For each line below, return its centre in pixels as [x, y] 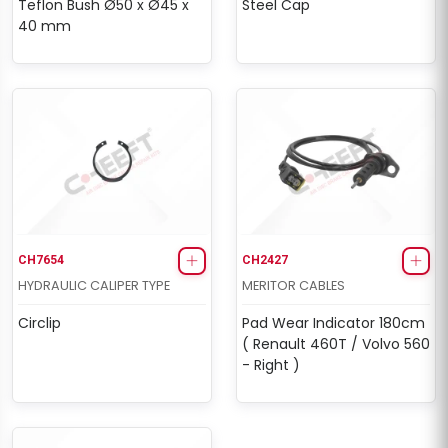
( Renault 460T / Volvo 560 [336, 343]
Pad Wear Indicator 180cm [333, 322]
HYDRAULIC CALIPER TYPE [94, 285]
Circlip [39, 322]
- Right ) [271, 364]
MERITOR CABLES [293, 285]
